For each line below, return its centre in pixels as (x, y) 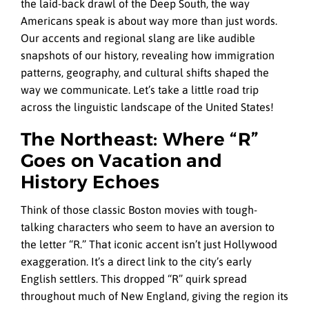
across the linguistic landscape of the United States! (147, 107)
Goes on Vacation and (121, 161)
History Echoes (90, 182)
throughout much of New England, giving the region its (154, 296)
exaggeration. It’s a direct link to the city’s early (136, 262)
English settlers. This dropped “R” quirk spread (134, 279)
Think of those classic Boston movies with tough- (139, 210)
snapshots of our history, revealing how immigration (148, 56)
